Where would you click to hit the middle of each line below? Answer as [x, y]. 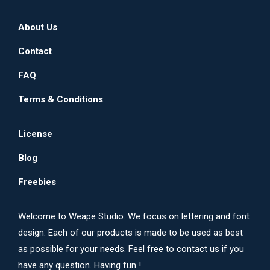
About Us [38, 27]
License [35, 133]
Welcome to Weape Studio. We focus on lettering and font [134, 216]
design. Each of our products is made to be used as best [130, 232]
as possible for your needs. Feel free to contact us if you [131, 249]
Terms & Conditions [61, 99]
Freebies [37, 182]
